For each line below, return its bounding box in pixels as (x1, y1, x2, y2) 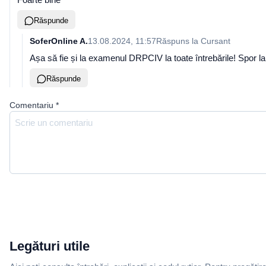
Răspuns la (156, 36, 201, 46)
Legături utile (9, 239, 90, 254)
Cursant (201, 36, 230, 46)
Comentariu (9, 100, 53, 110)
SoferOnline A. (30, 36, 88, 46)
